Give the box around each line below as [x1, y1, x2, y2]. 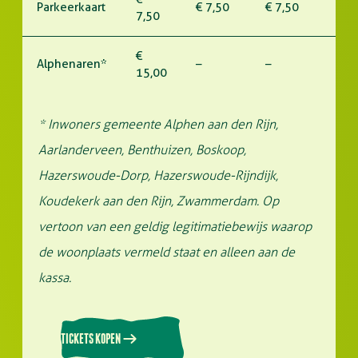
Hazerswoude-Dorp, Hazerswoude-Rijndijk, [38, 168, 278, 183]
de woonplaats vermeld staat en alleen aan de [38, 245, 295, 260]
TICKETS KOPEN [61, 332, 121, 346]
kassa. [38, 270, 71, 285]
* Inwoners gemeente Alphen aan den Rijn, [38, 117, 278, 132]
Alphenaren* [37, 57, 107, 71]
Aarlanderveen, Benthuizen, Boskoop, [38, 142, 246, 157]
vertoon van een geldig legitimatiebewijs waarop [38, 219, 312, 234]
